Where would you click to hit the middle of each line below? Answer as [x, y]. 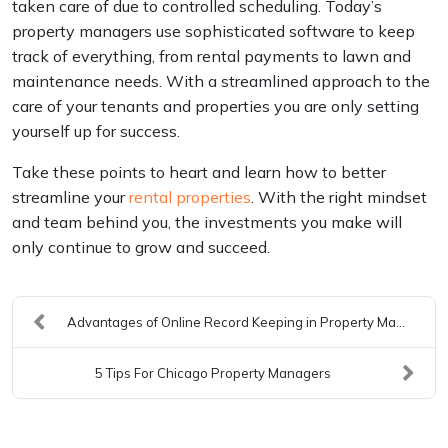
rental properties [190, 196]
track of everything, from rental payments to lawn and [211, 55]
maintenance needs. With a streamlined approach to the [221, 80]
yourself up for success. [96, 130]
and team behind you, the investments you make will [207, 221]
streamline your [70, 196]
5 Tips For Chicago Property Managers [212, 372]
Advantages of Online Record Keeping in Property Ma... [235, 321]
